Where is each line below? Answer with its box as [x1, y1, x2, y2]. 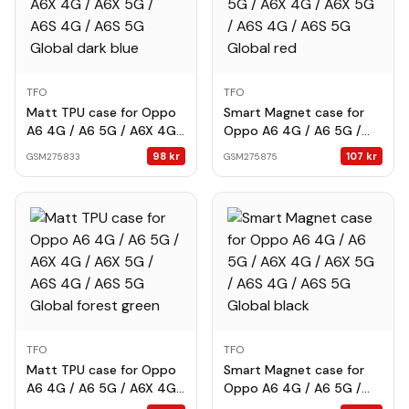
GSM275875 [224, 150, 278, 163]
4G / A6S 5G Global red [224, 159, 368, 175]
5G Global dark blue [26, 159, 147, 175]
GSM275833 [26, 150, 80, 163]
